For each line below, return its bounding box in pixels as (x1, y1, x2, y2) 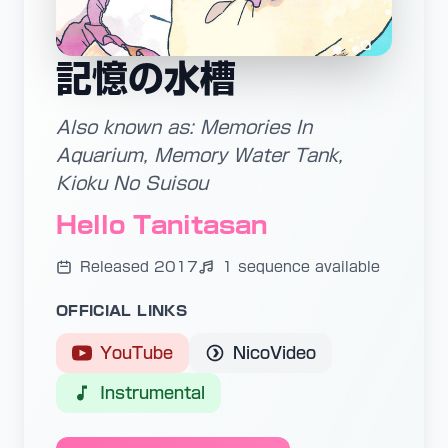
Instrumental (100, 385, 205, 401)
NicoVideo (233, 345, 316, 361)
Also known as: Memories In (56, 118, 312, 136)
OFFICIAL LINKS (56, 304, 187, 318)
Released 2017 (80, 260, 198, 274)
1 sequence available (222, 260, 380, 274)
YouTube (100, 345, 173, 361)
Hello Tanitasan (56, 213, 267, 237)
